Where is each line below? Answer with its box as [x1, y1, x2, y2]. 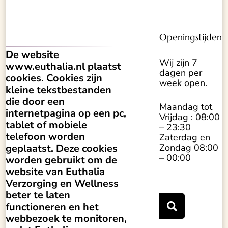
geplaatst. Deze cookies [6, 141, 118, 156]
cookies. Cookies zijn [6, 71, 103, 85]
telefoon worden [6, 130, 85, 144]
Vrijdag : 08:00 [159, 111, 220, 123]
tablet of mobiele [6, 118, 88, 132]
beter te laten [6, 188, 71, 203]
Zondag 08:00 [159, 141, 219, 154]
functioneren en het [6, 200, 99, 214]
